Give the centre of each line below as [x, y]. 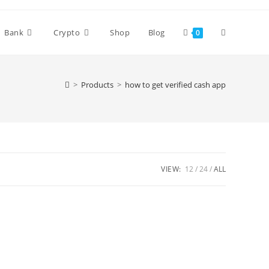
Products [97, 85]
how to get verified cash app [175, 85]
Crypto [67, 32]
